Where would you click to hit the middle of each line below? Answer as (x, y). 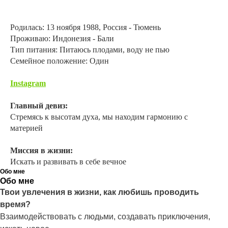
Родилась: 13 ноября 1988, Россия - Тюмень (85, 27)
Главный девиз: (39, 106)
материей (26, 128)
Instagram (28, 83)
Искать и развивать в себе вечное (68, 162)
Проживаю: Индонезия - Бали (62, 38)
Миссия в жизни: (41, 150)
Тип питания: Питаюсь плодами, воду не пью (90, 50)
